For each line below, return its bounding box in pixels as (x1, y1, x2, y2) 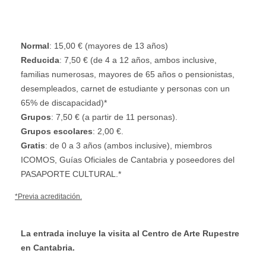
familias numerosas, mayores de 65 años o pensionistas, (21, 69, 235, 79)
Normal (21, 40, 49, 50)
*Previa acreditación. (15, 192, 82, 201)
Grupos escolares (21, 126, 93, 136)
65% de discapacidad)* (21, 97, 107, 107)
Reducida (21, 55, 59, 65)
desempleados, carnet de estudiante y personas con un (21, 83, 230, 93)
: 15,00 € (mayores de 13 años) (49, 40, 168, 50)
